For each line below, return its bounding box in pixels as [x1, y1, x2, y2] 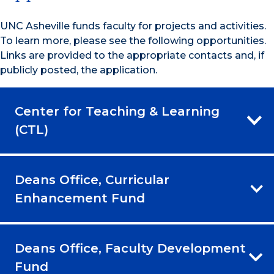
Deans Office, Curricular [15, 172, 169, 188]
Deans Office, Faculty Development [15, 241, 246, 256]
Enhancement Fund [15, 191, 145, 206]
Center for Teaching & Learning [15, 104, 220, 119]
